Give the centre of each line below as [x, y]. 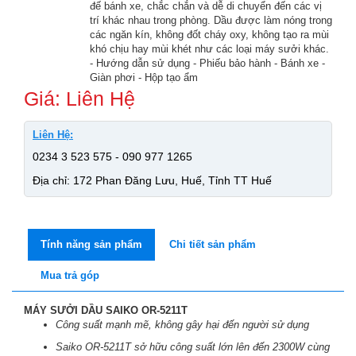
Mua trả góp [70, 275]
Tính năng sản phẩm [91, 244]
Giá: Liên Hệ [79, 99]
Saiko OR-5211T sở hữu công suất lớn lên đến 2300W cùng [193, 347]
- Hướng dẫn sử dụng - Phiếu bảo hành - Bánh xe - [207, 63]
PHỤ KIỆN [47, 60]
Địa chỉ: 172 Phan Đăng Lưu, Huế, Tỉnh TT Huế [152, 180]
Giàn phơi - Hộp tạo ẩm [144, 77]
